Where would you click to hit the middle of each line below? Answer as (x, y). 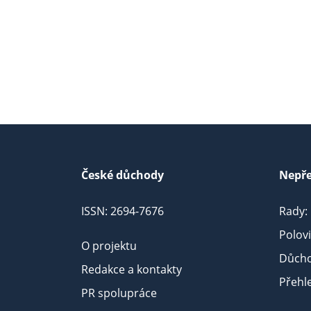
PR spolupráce (119, 293)
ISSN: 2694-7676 (123, 211)
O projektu (109, 246)
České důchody (123, 175)
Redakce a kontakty (132, 269)
